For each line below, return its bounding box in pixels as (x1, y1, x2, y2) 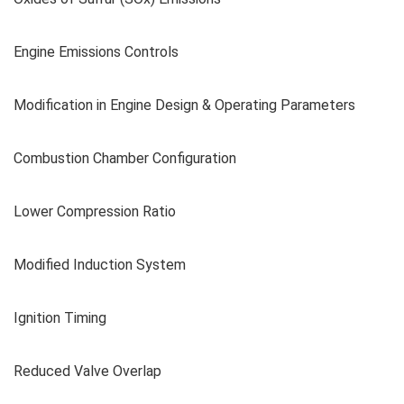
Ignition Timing (14, 308, 106, 326)
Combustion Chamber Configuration (14, 149, 236, 167)
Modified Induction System (14, 255, 186, 273)
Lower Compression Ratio (14, 202, 176, 220)
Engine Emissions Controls (14, 42, 179, 60)
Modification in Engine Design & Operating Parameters (14, 96, 355, 114)
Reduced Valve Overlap (14, 362, 161, 380)
